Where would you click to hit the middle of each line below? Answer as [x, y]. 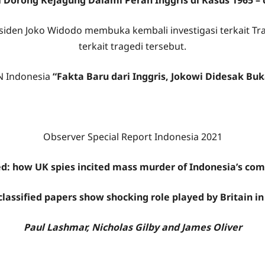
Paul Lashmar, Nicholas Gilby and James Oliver [132, 227]
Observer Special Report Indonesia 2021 [132, 137]
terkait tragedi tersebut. [132, 46]
